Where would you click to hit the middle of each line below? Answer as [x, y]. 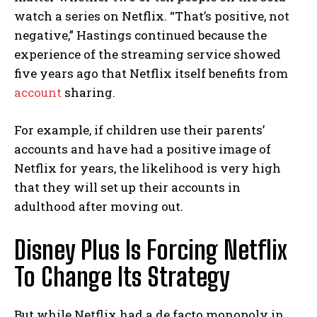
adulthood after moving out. [99, 206]
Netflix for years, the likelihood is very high [148, 168]
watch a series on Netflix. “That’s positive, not [152, 16]
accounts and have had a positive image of [143, 149]
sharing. [88, 92]
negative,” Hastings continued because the [140, 35]
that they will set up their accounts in [127, 187]
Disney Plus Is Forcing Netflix [151, 250]
